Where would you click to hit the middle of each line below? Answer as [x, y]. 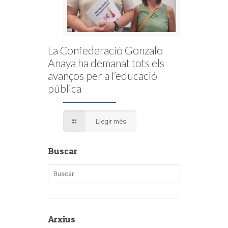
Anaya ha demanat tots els [106, 63]
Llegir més [111, 121]
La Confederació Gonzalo [105, 50]
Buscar [63, 151]
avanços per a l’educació [103, 75]
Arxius [62, 219]
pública [65, 88]
